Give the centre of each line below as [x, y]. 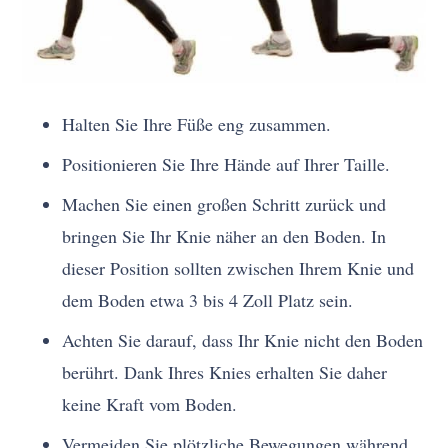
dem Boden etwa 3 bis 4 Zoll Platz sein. [208, 300]
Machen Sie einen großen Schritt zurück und [224, 204]
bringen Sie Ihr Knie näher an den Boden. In [224, 236]
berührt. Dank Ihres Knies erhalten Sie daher [225, 372]
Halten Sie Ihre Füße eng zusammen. [197, 124]
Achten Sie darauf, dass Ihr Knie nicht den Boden [243, 340]
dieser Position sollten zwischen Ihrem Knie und [238, 268]
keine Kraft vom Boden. [150, 404]
